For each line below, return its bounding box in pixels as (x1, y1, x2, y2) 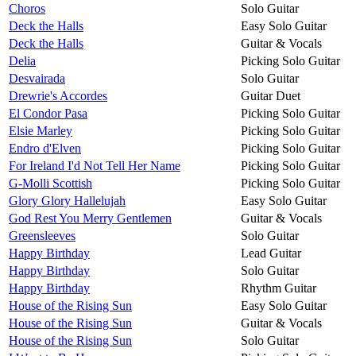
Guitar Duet (241, 88, 300, 103)
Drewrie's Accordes (9, 88, 107, 103)
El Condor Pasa (9, 106, 87, 120)
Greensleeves (9, 228, 75, 242)
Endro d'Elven (9, 141, 81, 155)
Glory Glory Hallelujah (9, 193, 126, 207)
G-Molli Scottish (9, 176, 92, 190)
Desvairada (9, 71, 65, 85)
